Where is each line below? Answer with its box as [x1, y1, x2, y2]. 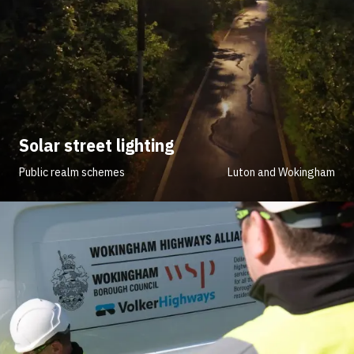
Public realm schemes [19, 164, 125, 179]
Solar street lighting [19, 134, 174, 156]
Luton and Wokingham [228, 164, 335, 179]
